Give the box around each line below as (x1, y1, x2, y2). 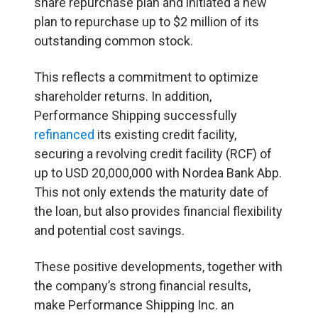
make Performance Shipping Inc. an (34, 297, 234, 312)
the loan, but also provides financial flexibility (34, 203, 283, 219)
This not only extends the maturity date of (34, 184, 269, 199)
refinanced (34, 126, 94, 142)
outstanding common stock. (34, 33, 193, 48)
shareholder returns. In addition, (34, 88, 212, 104)
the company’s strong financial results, (34, 278, 251, 293)
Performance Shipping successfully (34, 107, 237, 123)
